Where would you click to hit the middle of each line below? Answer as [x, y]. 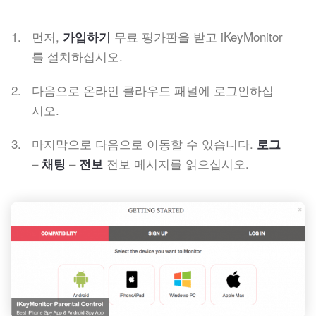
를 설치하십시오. [77, 56]
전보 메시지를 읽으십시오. [176, 163]
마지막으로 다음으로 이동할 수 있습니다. [142, 143]
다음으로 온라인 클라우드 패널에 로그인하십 [153, 90]
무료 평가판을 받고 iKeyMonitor [197, 36]
